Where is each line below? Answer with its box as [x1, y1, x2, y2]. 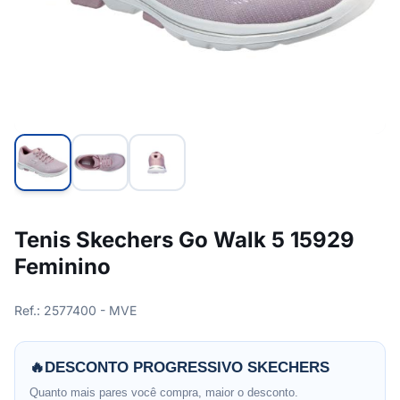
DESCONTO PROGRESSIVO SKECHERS [45, 359, 329, 376]
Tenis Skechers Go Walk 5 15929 [14, 227, 354, 253]
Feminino [14, 254, 111, 279]
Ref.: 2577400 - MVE [14, 303, 137, 318]
